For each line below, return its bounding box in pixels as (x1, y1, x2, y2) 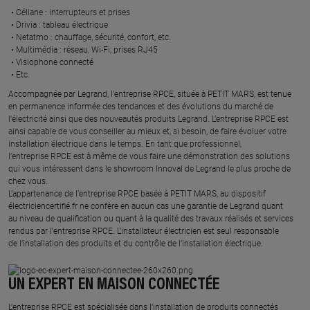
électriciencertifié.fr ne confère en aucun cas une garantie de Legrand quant (8, 201, 283, 211)
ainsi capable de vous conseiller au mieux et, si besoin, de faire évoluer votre (8, 127, 286, 136)
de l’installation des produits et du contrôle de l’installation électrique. (8, 239, 265, 248)
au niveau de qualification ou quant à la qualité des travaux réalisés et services (8, 214, 293, 224)
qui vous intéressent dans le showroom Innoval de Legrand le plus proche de (8, 164, 291, 174)
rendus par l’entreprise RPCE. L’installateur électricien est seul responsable (8, 226, 279, 236)
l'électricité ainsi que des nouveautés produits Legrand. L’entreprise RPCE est (8, 114, 289, 124)
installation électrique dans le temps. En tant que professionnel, (8, 139, 241, 149)
